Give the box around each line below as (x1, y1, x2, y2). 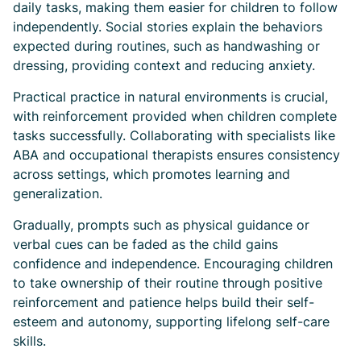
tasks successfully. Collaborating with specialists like (13, 127, 335, 143)
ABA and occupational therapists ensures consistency (13, 147, 340, 163)
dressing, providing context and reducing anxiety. (13, 57, 315, 73)
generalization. (13, 185, 102, 201)
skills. (13, 333, 46, 349)
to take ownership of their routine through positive (13, 275, 322, 291)
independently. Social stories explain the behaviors (13, 19, 322, 35)
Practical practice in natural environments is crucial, (13, 89, 328, 105)
